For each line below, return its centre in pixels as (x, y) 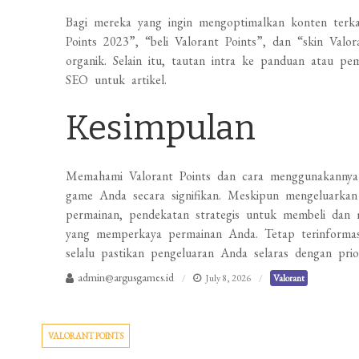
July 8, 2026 (228, 278)
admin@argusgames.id (126, 277)
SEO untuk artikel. (117, 80)
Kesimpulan (161, 128)
